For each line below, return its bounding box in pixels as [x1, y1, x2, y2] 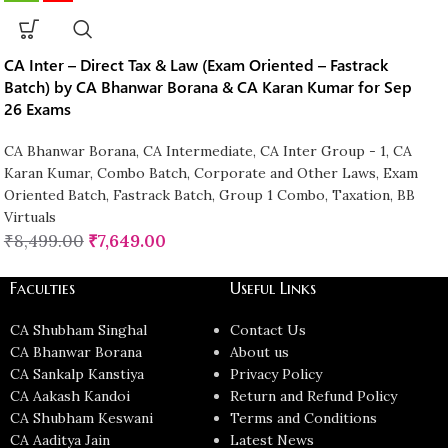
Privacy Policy [229, 365, 322, 384]
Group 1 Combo [218, 186, 325, 205]
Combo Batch [96, 164, 187, 183]
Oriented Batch [3, 186, 106, 205]
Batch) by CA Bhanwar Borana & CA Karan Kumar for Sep [3, 76, 412, 98]
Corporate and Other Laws [193, 164, 376, 183]
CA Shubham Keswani [10, 409, 154, 428]
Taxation [331, 186, 390, 205]
